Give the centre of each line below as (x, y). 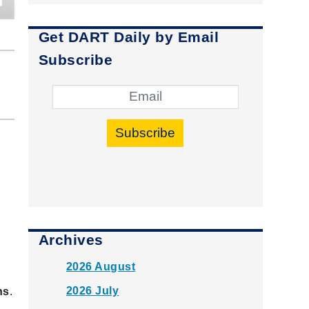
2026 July (92, 291)
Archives (71, 240)
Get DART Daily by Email (129, 37)
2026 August (101, 267)
